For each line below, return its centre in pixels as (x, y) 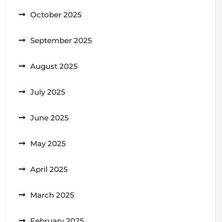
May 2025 (48, 144)
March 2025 (52, 195)
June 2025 (50, 118)
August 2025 (54, 66)
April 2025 (49, 169)
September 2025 (61, 41)
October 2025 (56, 15)
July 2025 (48, 92)
